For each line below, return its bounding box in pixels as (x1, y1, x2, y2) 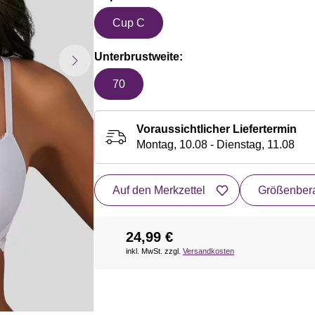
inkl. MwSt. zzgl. (126, 247, 183, 255)
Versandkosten (183, 247, 234, 255)
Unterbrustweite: (94, 51, 183, 63)
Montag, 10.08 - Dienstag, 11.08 (136, 139, 295, 150)
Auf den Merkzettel (112, 184, 205, 196)
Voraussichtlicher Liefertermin (136, 123, 297, 135)
